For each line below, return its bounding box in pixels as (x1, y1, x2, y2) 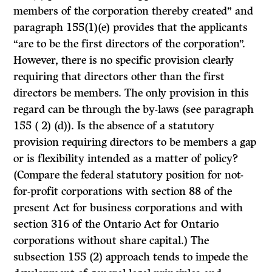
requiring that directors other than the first (13, 70, 225, 84)
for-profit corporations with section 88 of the (13, 185, 233, 199)
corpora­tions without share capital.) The (13, 234, 209, 248)
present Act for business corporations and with (13, 201, 243, 215)
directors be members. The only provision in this (13, 86, 250, 100)
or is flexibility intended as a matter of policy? (13, 152, 239, 166)
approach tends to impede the (106, 250, 248, 264)
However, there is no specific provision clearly (13, 53, 234, 67)
